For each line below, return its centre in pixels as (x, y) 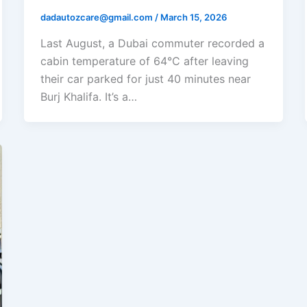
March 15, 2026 (193, 17)
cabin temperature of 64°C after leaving (144, 61)
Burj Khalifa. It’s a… (88, 96)
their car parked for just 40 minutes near (145, 78)
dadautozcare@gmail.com (97, 17)
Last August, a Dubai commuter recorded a (152, 43)
